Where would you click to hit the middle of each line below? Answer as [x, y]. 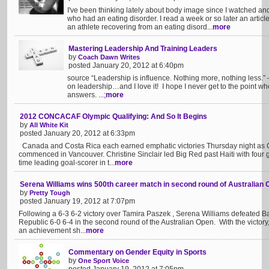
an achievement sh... [52, 231]
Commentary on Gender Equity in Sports [138, 252]
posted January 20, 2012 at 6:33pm [77, 133]
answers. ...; [86, 95]
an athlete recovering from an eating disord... [140, 27]
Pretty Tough [50, 193]
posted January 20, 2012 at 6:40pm [126, 65]
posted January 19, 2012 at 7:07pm [77, 201]
